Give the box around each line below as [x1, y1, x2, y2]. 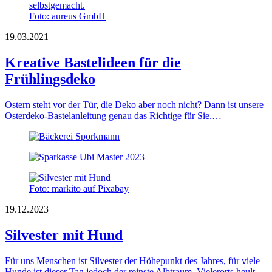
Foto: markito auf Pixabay [29, 183, 129, 194]
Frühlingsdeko [5, 70, 95, 87]
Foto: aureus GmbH [29, 10, 106, 21]
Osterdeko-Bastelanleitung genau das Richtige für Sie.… [5, 110, 222, 121]
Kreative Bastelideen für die [5, 54, 181, 70]
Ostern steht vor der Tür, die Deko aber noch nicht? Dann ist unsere [5, 99, 263, 110]
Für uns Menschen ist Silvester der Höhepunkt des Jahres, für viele [5, 255, 260, 266]
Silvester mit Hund [5, 226, 123, 243]
